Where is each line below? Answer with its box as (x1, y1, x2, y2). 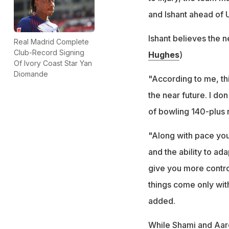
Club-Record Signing (14, 48, 84, 57)
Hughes (148, 49, 179, 60)
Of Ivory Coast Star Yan (14, 58, 92, 67)
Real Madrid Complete (14, 37, 89, 46)
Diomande (14, 69, 48, 78)
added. (148, 195, 175, 206)
